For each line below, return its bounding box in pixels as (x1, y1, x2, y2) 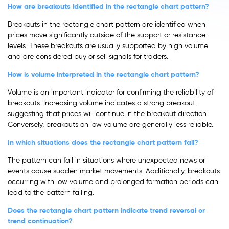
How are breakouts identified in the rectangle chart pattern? (8, 2, 209, 11)
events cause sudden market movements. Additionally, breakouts (8, 167, 220, 176)
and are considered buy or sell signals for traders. (8, 52, 168, 61)
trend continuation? (8, 216, 73, 226)
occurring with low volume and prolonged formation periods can (8, 177, 218, 187)
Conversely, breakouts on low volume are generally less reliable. (8, 120, 213, 129)
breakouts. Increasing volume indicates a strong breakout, (8, 99, 197, 108)
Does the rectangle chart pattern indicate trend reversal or (8, 205, 205, 215)
